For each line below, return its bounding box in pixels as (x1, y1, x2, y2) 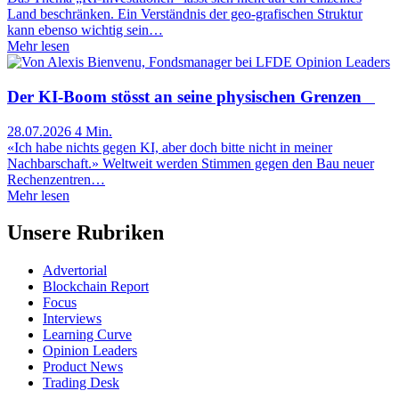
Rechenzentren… (7, 171, 105, 187)
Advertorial (43, 263, 107, 279)
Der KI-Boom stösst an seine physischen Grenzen (7, 86, 375, 106)
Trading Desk (43, 375, 119, 391)
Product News (43, 359, 123, 375)
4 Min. (75, 123, 112, 139)
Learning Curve (43, 327, 132, 343)
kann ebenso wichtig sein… (7, 22, 163, 38)
